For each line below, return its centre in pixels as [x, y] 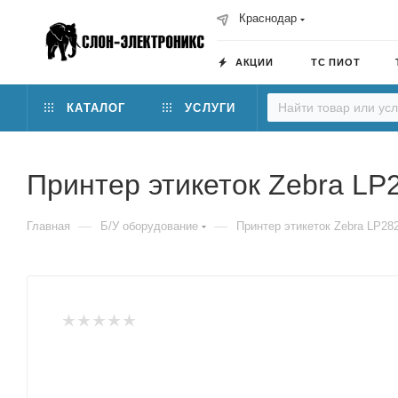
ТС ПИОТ [336, 62]
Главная [48, 226]
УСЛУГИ [211, 108]
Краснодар [268, 18]
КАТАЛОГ [96, 108]
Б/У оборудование [149, 226]
